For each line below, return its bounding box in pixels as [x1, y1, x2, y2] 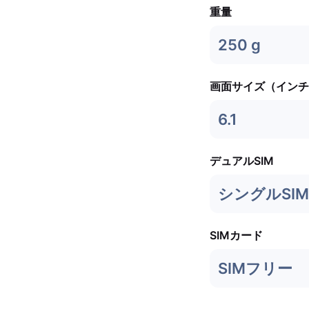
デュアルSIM [210, 154, 274, 168]
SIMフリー [218, 259, 292, 277]
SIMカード [210, 228, 263, 242]
